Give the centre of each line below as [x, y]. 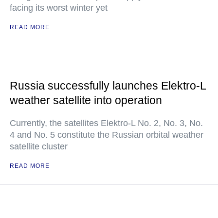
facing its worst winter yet [59, 8]
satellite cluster [39, 146]
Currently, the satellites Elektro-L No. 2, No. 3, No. [106, 123]
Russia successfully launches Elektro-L [108, 86]
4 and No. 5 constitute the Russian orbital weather [107, 135]
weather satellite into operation [86, 100]
